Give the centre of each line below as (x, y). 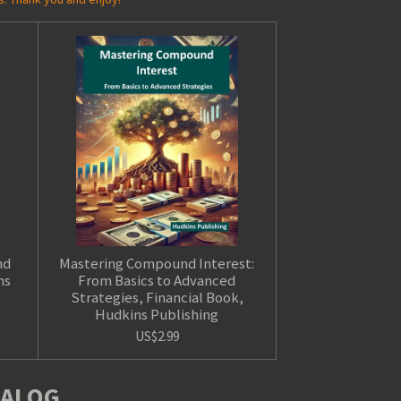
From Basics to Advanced (157, 280)
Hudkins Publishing (157, 314)
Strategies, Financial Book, (157, 297)
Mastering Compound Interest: (157, 263)
